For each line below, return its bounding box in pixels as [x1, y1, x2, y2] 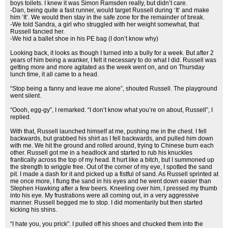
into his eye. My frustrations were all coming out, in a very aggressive [10, 192, 199, 199]
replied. [10, 113, 31, 121]
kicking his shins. [10, 206, 57, 213]
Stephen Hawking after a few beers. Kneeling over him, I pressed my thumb [10, 185, 217, 192]
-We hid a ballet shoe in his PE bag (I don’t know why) [10, 35, 158, 42]
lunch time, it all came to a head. [10, 71, 99, 78]
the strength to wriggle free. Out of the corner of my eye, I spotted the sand [10, 163, 212, 170]
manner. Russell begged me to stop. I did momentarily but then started [10, 199, 203, 206]
